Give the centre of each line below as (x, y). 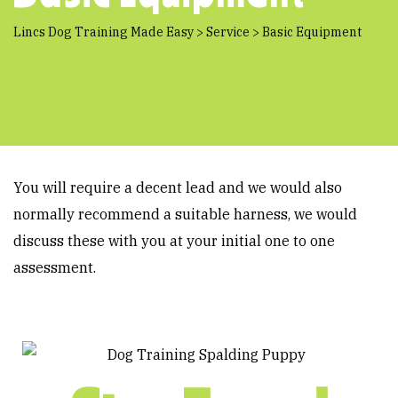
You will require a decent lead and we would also (178, 187)
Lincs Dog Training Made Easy (103, 32)
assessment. (55, 267)
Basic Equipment (312, 32)
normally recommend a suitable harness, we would (185, 214)
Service (228, 32)
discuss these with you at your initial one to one (174, 240)
